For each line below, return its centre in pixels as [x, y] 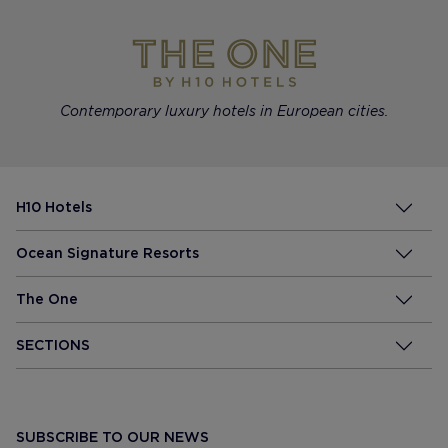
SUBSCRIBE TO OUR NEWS [112, 437]
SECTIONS [53, 345]
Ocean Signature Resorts [107, 253]
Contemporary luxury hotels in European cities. [224, 111]
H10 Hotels [54, 207]
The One [47, 299]
